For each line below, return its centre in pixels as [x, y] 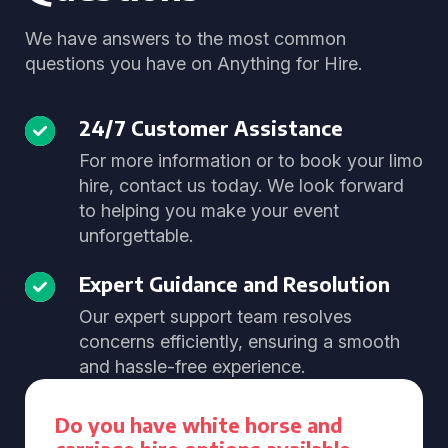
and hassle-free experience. [192, 366]
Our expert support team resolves [215, 316]
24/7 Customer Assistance [211, 127]
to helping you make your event [209, 210]
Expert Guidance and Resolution [234, 283]
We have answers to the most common [185, 38]
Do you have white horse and [198, 424]
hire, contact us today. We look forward [241, 185]
